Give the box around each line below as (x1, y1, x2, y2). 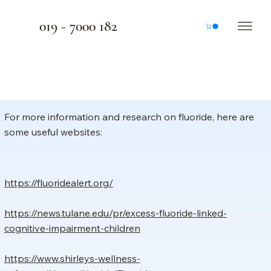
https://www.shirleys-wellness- (4, 252, 140, 264)
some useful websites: (4, 125, 105, 138)
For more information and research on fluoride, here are (4, 110, 254, 123)
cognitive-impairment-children (4, 221, 140, 234)
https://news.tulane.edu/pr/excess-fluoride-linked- (4, 206, 227, 219)
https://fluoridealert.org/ (4, 176, 113, 189)
